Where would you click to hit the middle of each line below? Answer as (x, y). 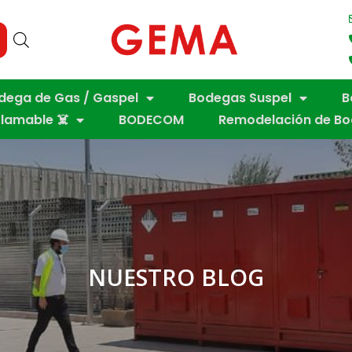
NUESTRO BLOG (176, 277)
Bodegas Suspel (240, 98)
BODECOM (151, 120)
